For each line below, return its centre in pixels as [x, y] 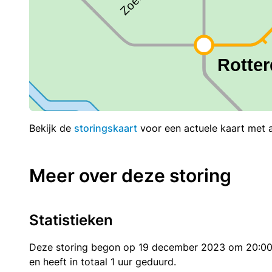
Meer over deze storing [130, 175]
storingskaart [106, 128]
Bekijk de [52, 128]
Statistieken [71, 220]
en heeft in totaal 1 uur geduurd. [103, 261]
